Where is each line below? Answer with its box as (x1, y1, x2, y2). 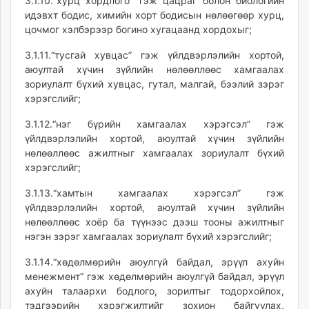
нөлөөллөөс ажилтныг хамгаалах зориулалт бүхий (25, 147, 284, 159)
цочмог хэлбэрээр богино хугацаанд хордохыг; (25, 23, 252, 35)
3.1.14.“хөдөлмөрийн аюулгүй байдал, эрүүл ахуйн (25, 256, 284, 268)
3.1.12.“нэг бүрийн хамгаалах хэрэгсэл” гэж (25, 118, 284, 130)
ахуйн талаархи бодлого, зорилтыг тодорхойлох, (25, 285, 284, 297)
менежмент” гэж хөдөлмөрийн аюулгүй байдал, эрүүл (25, 270, 284, 282)
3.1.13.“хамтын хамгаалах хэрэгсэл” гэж (25, 187, 284, 199)
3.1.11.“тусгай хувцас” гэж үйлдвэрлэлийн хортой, (25, 49, 284, 61)
